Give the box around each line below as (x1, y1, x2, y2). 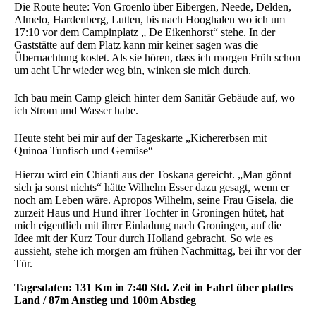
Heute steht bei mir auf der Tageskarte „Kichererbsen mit (14, 131, 267, 144)
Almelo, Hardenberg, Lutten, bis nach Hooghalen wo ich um (14, 13, 285, 25)
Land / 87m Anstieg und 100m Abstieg (14, 293, 196, 306)
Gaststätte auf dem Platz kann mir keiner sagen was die (14, 38, 258, 51)
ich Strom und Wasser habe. (14, 104, 138, 116)
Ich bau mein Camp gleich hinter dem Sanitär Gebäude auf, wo (14, 91, 295, 104)
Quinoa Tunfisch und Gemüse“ (14, 144, 156, 157)
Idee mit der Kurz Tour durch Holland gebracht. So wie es (14, 231, 273, 244)
